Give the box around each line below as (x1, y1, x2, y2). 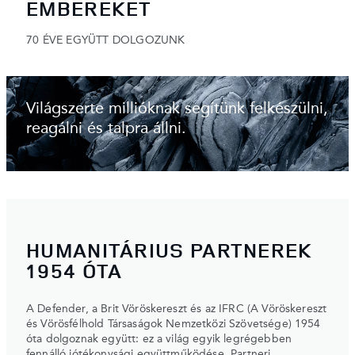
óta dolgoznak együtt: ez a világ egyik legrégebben (26, 333, 292, 345)
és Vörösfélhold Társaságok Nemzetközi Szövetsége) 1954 (26, 318, 321, 330)
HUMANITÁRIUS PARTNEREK (26, 235, 313, 264)
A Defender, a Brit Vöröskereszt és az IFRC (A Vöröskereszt (26, 303, 327, 315)
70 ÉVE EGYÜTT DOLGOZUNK (26, 35, 185, 47)
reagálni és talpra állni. (26, 121, 186, 138)
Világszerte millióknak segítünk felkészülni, (26, 101, 328, 118)
